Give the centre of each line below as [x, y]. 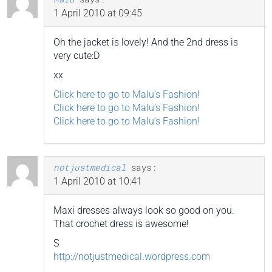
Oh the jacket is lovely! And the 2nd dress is [146, 42]
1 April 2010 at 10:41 [98, 181]
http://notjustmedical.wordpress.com [132, 256]
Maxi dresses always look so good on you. [144, 210]
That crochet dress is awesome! [121, 223]
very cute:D [76, 55]
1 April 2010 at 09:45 [98, 13]
